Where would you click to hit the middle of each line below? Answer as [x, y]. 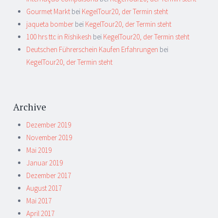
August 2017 [44, 188]
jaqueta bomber [50, 24]
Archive [30, 107]
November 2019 [49, 138]
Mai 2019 [39, 150]
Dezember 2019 [49, 125]
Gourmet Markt [48, 12]
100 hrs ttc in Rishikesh [59, 37]
